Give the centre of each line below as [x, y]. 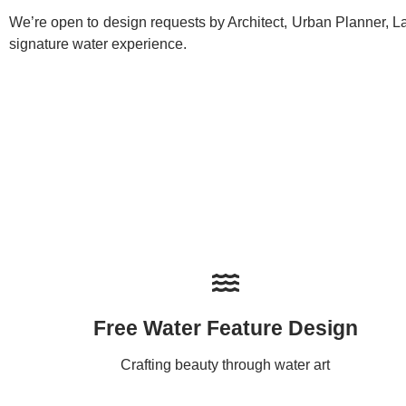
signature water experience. [98, 43]
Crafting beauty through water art [226, 365]
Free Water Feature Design [225, 329]
